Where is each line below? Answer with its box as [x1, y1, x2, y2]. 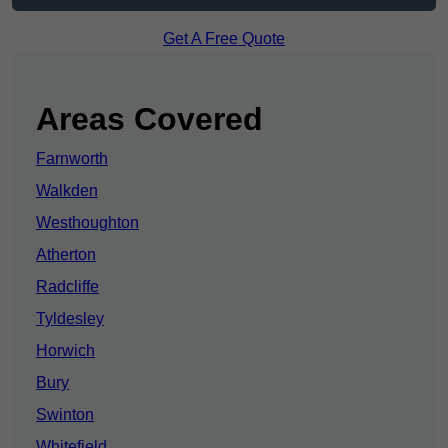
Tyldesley [36, 310, 104, 328]
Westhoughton [36, 214, 139, 232]
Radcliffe [36, 278, 99, 296]
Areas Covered [36, 101, 263, 138]
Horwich [36, 342, 95, 360]
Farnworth [36, 150, 108, 168]
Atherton [36, 246, 96, 264]
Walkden [36, 182, 98, 200]
